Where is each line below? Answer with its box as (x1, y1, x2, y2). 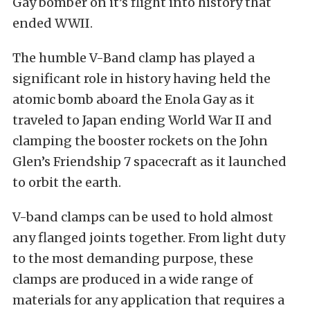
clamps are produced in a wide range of (12, 271, 253, 287)
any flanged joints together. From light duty (12, 230, 285, 246)
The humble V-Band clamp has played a (12, 50, 255, 66)
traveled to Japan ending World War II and (12, 112, 272, 128)
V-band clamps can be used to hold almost (12, 209, 273, 225)
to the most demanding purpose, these (12, 250, 253, 266)
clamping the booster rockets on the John (12, 133, 268, 149)
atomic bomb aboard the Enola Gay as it (12, 91, 255, 107)
